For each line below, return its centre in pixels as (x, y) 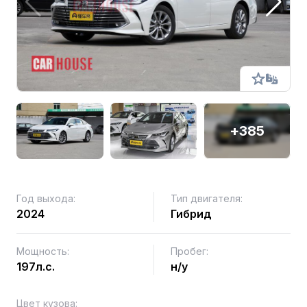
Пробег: (189, 251)
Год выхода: (46, 198)
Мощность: (43, 251)
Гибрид (191, 214)
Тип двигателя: (207, 198)
